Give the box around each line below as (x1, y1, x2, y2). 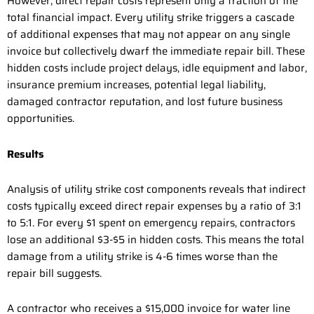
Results (7, 145, 44, 163)
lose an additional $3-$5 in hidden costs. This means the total (7, 231, 304, 248)
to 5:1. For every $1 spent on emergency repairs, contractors (7, 214, 295, 231)
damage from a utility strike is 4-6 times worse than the (7, 247, 278, 265)
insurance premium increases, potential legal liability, (7, 76, 266, 94)
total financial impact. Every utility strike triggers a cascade (7, 9, 294, 27)
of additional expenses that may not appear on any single (7, 26, 290, 43)
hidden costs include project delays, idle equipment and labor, (7, 60, 307, 77)
